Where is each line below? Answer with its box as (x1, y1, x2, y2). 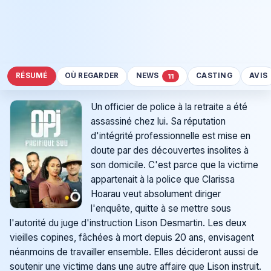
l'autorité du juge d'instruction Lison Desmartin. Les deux (10, 217, 247, 229)
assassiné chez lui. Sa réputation (90, 116, 226, 128)
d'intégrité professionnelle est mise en (90, 130, 250, 142)
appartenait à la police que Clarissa (90, 174, 235, 186)
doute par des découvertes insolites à (90, 145, 249, 157)
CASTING (196, 71, 232, 80)
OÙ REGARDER (64, 71, 119, 80)
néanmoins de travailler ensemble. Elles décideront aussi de (10, 246, 258, 258)
